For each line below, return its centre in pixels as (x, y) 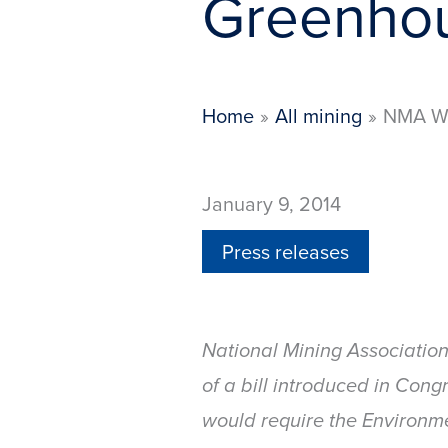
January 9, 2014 (271, 203)
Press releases (285, 251)
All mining (318, 115)
